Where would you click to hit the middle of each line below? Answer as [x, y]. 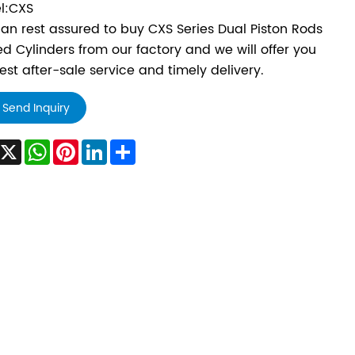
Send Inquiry [36, 108]
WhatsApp [83, 146]
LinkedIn [132, 146]
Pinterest [105, 146]
